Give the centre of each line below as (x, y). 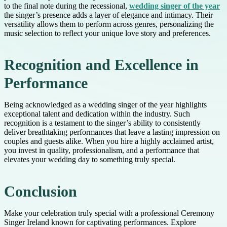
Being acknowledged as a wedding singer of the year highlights (105, 105)
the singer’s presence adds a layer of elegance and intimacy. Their (108, 15)
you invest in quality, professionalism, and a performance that (102, 150)
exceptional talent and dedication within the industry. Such (97, 114)
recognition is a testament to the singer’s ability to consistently (102, 123)
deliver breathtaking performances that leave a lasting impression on (112, 132)
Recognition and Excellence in (101, 65)
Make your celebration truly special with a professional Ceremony (109, 213)
